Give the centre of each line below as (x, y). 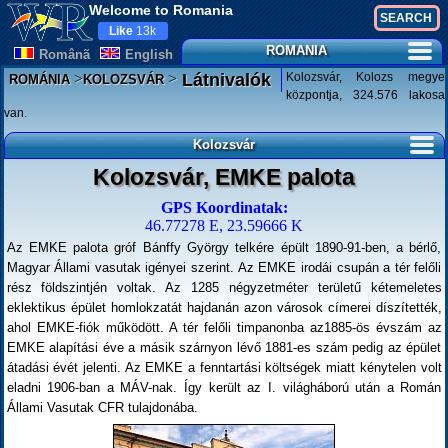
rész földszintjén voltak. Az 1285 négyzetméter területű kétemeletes (224, 287)
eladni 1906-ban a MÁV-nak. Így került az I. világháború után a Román (224, 387)
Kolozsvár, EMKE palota (224, 177)
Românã (64, 54)
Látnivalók (223, 80)
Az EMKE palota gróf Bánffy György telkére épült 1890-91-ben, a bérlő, (224, 247)
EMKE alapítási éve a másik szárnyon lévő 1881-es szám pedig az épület (224, 347)
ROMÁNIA (39, 80)
